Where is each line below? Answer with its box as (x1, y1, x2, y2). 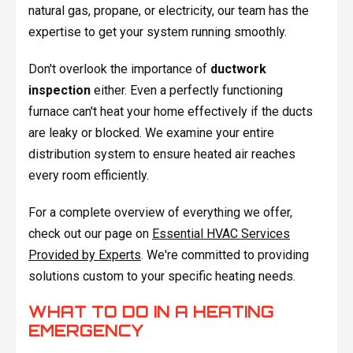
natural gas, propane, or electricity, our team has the (28, 3, 309, 19)
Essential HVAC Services (151, 226, 290, 242)
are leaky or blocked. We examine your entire (28, 125, 274, 141)
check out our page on (28, 226, 152, 242)
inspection (28, 83, 91, 98)
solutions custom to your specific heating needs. (28, 269, 295, 284)
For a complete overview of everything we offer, (28, 205, 292, 221)
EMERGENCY (28, 321, 143, 341)
